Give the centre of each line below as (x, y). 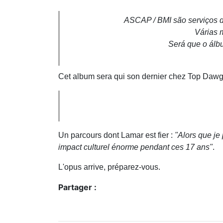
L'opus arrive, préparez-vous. (110, 167)
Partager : (77, 187)
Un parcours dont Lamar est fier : (115, 135)
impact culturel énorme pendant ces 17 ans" (135, 147)
